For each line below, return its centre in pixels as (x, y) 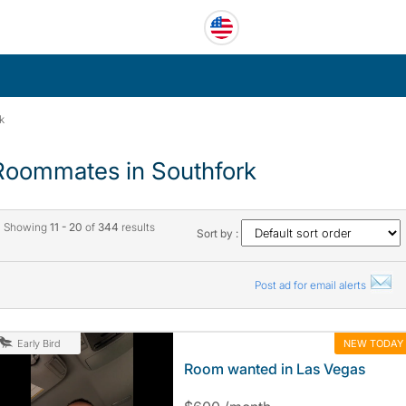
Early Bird (39, 343)
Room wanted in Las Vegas (274, 369)
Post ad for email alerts (311, 285)
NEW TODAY (373, 343)
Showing (26, 227)
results (136, 227)
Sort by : (219, 233)
